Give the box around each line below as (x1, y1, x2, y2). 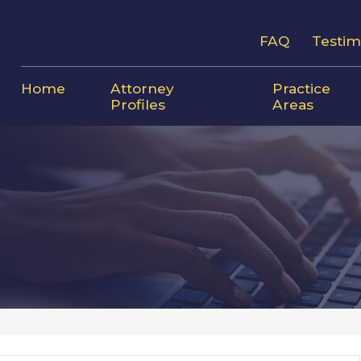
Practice (272, 79, 330, 97)
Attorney (110, 79, 174, 97)
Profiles (110, 95, 165, 113)
